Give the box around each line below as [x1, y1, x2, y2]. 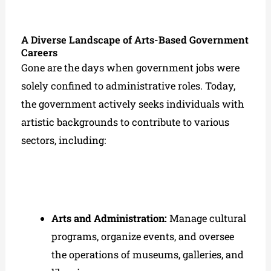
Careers [21, 45, 58, 59]
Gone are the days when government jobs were [21, 60, 240, 74]
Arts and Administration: [51, 211, 167, 224]
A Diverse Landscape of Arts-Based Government [21, 33, 249, 46]
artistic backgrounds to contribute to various [21, 115, 230, 128]
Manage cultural [166, 211, 246, 224]
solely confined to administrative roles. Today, [21, 79, 236, 92]
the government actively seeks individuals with [21, 97, 245, 110]
